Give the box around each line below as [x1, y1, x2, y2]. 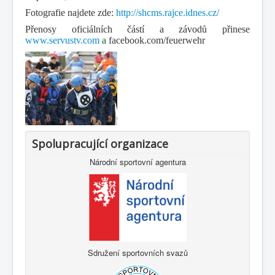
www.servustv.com [25, 35, 99, 46]
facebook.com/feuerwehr [109, 35, 205, 46]
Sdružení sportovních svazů [87, 247, 188, 259]
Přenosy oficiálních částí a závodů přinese [25, 24, 250, 35]
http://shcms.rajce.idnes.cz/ [116, 7, 219, 18]
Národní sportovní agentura [89, 156, 186, 168]
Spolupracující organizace [32, 136, 168, 152]
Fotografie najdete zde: [25, 7, 116, 18]
